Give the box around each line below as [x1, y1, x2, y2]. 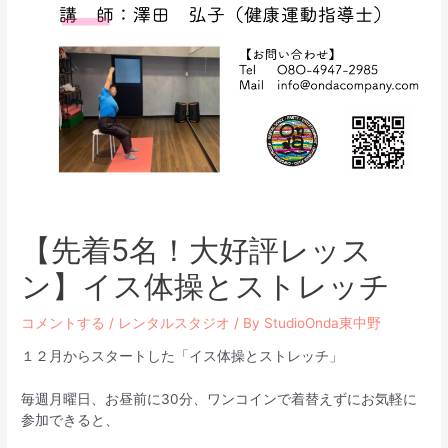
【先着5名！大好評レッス [21, 231, 373, 268]
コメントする [21, 314, 106, 331]
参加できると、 [21, 412, 120, 429]
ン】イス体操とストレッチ [21, 267, 391, 304]
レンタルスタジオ [118, 314, 231, 331]
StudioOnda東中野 [264, 314, 382, 331]
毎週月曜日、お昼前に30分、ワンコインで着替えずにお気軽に [21, 391, 418, 408]
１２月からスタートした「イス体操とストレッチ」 [21, 348, 344, 365]
